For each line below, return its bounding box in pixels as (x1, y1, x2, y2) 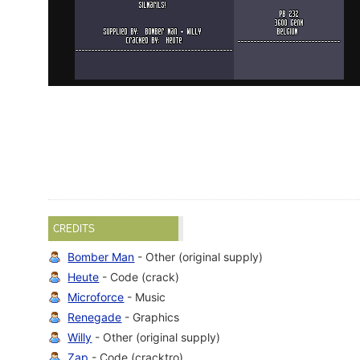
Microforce (67, 290, 125, 305)
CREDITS (53, 222, 96, 235)
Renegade (67, 310, 122, 325)
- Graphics (121, 310, 180, 325)
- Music (124, 290, 166, 305)
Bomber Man (67, 250, 135, 264)
